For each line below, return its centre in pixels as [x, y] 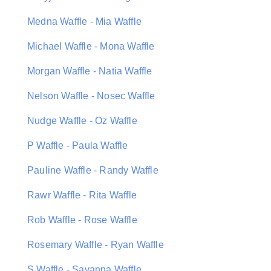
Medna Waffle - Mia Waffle [84, 21]
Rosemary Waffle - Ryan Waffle [96, 245]
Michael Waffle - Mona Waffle [91, 46]
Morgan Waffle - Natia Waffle [90, 71]
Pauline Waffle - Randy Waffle [93, 170]
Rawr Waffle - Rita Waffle [82, 195]
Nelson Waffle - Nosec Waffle [91, 96]
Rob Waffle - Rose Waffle [82, 220]
